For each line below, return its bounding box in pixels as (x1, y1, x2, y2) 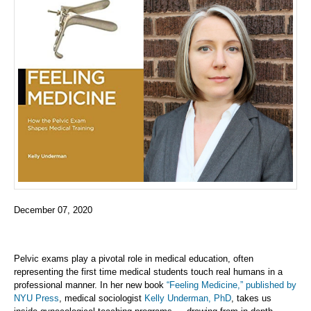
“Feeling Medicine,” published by (167, 280, 296, 291)
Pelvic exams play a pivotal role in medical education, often (14, 253, 253, 264)
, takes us (231, 293, 271, 304)
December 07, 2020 (14, 205, 92, 216)
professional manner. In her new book (14, 280, 167, 291)
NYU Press (14, 293, 59, 304)
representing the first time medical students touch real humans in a (14, 267, 283, 278)
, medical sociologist (59, 293, 144, 304)
